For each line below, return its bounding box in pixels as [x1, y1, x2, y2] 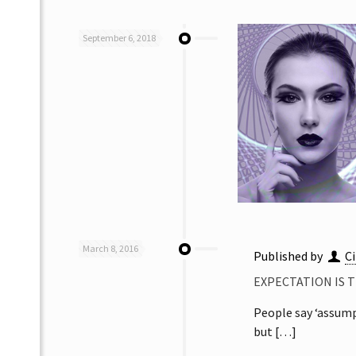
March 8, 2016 [83, 242, 138, 254]
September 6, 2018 [83, 32, 156, 44]
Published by [253, 247, 325, 264]
